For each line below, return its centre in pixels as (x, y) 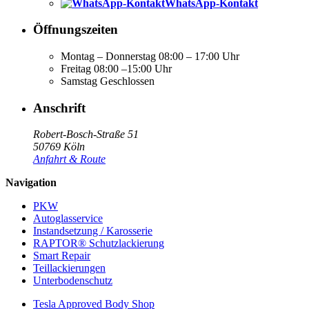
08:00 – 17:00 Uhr (199, 57)
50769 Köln (59, 147)
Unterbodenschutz (73, 281)
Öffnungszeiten (76, 30)
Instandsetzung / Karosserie (93, 231)
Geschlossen (127, 81)
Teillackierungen (69, 268)
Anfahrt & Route (69, 159)
